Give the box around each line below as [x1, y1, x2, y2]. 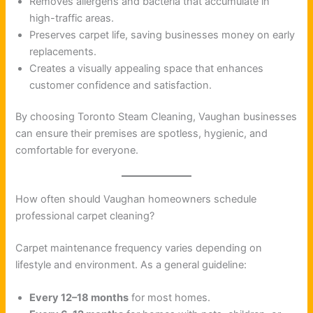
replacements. [29, 45, 97, 58]
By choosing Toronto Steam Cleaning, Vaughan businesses [15, 110, 298, 124]
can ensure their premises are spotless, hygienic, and [15, 127, 268, 140]
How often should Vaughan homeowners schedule [15, 192, 257, 205]
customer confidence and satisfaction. [29, 78, 212, 92]
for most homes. [129, 291, 211, 305]
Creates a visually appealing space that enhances [29, 61, 264, 75]
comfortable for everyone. [15, 144, 139, 157]
